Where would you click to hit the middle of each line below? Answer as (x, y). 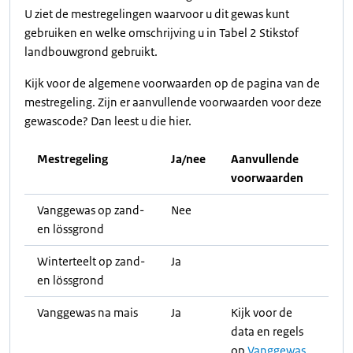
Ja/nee (188, 159)
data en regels (267, 331)
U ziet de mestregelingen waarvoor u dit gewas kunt (157, 14)
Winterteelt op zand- (91, 261)
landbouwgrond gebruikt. (91, 52)
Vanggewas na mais (87, 312)
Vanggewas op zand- (91, 210)
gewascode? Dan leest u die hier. (108, 121)
